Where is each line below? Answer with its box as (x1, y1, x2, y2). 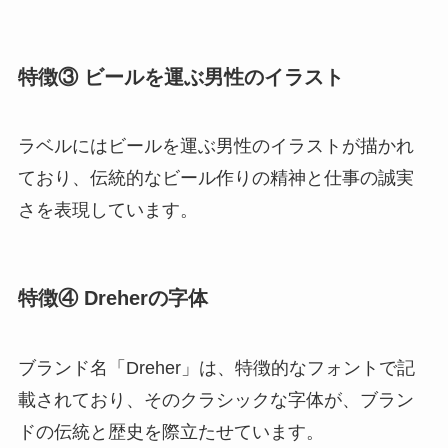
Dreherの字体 (83, 287, 208, 310)
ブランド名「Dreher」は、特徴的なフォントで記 (17, 357, 415, 378)
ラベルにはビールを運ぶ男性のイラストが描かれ (17, 136, 414, 157)
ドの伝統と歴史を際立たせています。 (17, 421, 324, 442)
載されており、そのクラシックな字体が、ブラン (17, 389, 414, 410)
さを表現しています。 (17, 200, 198, 221)
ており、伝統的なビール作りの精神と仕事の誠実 (17, 168, 414, 189)
